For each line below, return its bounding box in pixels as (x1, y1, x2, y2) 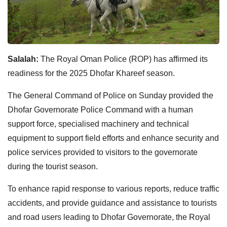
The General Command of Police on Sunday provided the (8, 91, 213, 100)
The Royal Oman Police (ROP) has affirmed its (41, 54, 208, 63)
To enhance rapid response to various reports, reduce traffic (8, 184, 219, 193)
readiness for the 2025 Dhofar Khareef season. (8, 68, 175, 78)
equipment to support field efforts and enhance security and (8, 133, 219, 142)
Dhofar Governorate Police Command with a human (8, 105, 193, 114)
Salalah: (8, 54, 41, 63)
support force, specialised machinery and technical (8, 119, 189, 128)
